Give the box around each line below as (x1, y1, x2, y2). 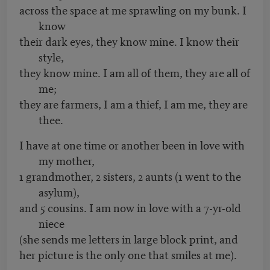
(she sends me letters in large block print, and (19, 230, 238, 247)
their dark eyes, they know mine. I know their (19, 33, 239, 49)
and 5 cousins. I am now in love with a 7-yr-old (19, 199, 241, 216)
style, (39, 48, 64, 65)
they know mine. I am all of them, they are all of (19, 64, 251, 81)
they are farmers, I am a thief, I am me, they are (19, 95, 248, 112)
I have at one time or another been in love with (19, 136, 245, 153)
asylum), (39, 183, 80, 200)
